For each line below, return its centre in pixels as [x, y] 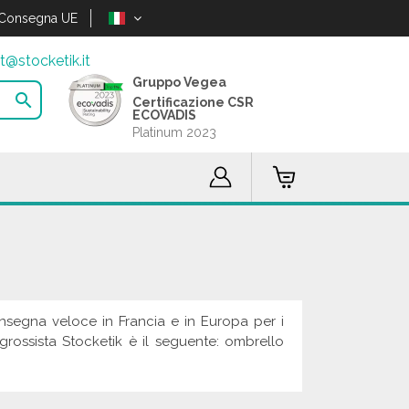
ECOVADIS [165, 115]
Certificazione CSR [194, 102]
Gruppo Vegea [180, 82]
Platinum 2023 [175, 132]
